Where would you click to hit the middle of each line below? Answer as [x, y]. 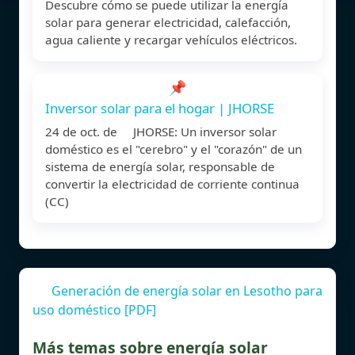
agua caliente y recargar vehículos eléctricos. [171, 39]
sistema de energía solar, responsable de [160, 166]
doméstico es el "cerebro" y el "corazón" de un [174, 149]
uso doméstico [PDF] [94, 309]
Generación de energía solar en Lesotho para [187, 290]
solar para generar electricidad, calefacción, [168, 22]
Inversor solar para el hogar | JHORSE [160, 108]
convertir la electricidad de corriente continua [172, 183]
